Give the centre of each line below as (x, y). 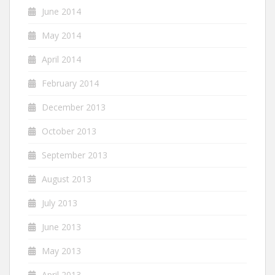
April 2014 (61, 59)
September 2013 (75, 155)
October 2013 (69, 131)
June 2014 (61, 11)
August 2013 (67, 179)
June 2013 (61, 227)
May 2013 (61, 250)
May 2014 (61, 35)
